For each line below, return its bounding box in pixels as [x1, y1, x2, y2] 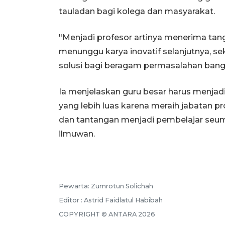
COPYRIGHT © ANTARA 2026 [59, 210, 155, 218]
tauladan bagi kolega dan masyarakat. [59, 6, 215, 16]
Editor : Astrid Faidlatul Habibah [59, 196, 163, 204]
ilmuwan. [59, 129, 95, 139]
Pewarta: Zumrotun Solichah [59, 182, 153, 190]
